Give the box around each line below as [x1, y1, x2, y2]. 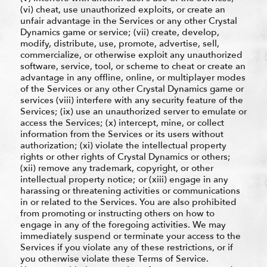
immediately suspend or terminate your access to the [20, 229, 241, 242]
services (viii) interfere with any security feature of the [20, 94, 243, 106]
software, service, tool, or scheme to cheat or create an [20, 60, 246, 72]
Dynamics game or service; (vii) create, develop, [20, 26, 219, 38]
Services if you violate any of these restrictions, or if [20, 241, 233, 253]
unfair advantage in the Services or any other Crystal [20, 14, 237, 27]
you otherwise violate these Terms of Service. [20, 252, 209, 265]
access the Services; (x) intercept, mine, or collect [20, 116, 224, 129]
